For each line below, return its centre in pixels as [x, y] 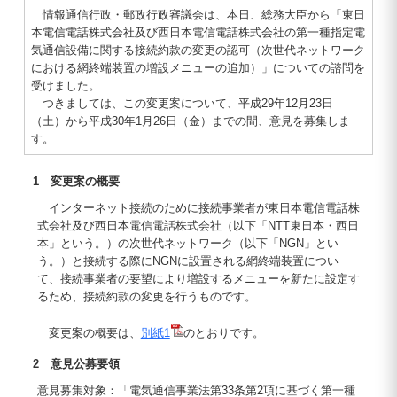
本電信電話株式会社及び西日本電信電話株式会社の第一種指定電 [198, 32]
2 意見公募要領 [76, 364]
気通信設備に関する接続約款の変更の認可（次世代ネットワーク [198, 50]
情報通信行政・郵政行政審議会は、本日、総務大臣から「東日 [198, 15]
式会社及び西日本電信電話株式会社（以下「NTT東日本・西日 [198, 226]
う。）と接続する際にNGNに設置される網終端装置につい [187, 261]
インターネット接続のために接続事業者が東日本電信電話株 [198, 208]
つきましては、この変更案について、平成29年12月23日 [182, 103]
